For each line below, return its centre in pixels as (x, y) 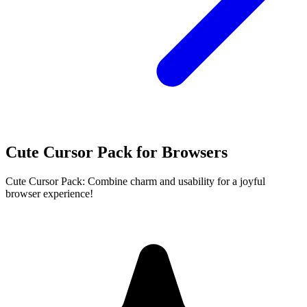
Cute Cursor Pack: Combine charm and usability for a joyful (135, 181)
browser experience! (49, 193)
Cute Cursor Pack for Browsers (116, 152)
